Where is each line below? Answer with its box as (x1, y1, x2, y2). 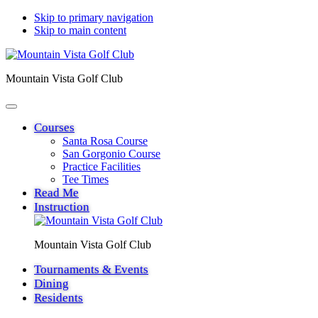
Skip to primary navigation (34, 11, 153, 23)
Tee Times (62, 173, 109, 185)
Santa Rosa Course (62, 135, 148, 147)
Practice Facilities (62, 160, 141, 172)
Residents (34, 291, 83, 305)
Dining (34, 277, 69, 290)
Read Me (34, 186, 79, 199)
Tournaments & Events (34, 263, 148, 276)
